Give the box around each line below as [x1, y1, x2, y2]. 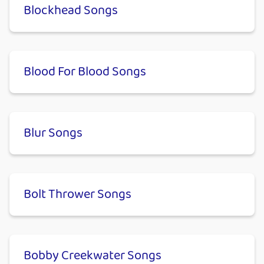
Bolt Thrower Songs [24, 184, 131, 205]
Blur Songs [24, 123, 82, 144]
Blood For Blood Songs [24, 62, 146, 82]
